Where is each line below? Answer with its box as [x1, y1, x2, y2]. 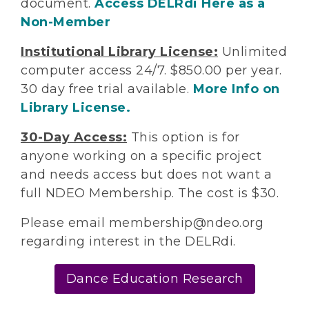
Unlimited [218, 44, 287, 60]
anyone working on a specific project [21, 148, 261, 164]
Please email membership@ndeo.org [21, 215, 263, 231]
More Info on [192, 81, 280, 97]
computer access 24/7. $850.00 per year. [21, 63, 282, 79]
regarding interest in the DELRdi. [21, 234, 236, 250]
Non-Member [21, 14, 110, 30]
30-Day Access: [21, 130, 127, 146]
